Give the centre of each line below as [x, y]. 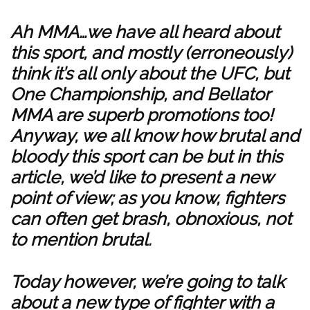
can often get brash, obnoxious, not [151, 219]
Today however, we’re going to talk [147, 282]
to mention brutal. [81, 239]
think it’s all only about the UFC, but [150, 73]
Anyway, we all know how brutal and [155, 136]
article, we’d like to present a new [142, 177]
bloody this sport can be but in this [146, 156]
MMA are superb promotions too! [142, 115]
